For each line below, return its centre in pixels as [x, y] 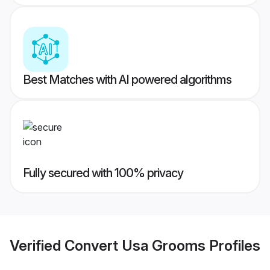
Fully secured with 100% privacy [103, 173]
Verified [37, 245]
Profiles [233, 245]
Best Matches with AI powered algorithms [127, 80]
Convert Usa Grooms [135, 245]
